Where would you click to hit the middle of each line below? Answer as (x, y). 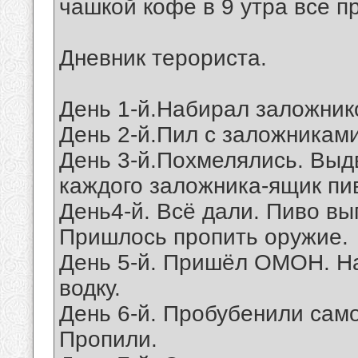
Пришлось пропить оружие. (204, 237)
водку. (90, 288)
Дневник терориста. (163, 58)
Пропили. (108, 340)
